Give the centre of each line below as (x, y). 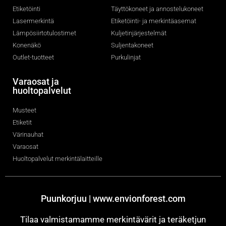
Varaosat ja (36, 82)
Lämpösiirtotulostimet (44, 33)
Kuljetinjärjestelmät (139, 33)
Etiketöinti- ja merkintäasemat (154, 21)
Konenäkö (27, 45)
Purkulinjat (126, 58)
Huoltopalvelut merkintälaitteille (58, 159)
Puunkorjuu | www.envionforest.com (113, 199)
